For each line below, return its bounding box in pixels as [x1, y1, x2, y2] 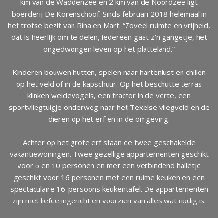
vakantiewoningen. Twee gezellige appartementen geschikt [9, 149, 209, 159]
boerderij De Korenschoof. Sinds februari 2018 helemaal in [11, 9, 207, 19]
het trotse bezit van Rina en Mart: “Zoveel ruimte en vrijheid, [8, 20, 210, 31]
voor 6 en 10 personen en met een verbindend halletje [17, 161, 201, 171]
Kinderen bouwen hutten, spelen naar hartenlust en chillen [12, 67, 206, 77]
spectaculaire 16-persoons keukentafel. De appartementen [10, 184, 208, 194]
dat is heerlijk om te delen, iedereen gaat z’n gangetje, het [11, 32, 207, 42]
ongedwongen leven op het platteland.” [43, 44, 175, 54]
